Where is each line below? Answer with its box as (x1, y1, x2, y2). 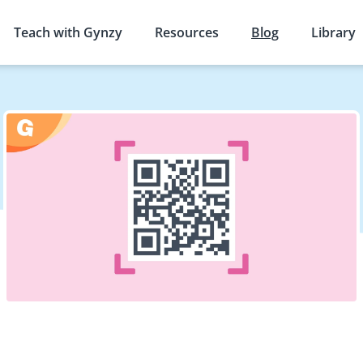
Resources (155, 23, 219, 41)
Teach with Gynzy (14, 23, 122, 41)
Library (311, 23, 356, 41)
